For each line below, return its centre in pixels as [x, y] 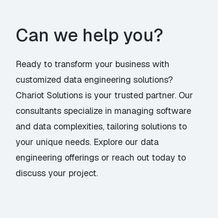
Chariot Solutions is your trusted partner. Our [105, 95]
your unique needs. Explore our [78, 142]
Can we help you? [90, 36]
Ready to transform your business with [93, 64]
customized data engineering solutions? [94, 80]
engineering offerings [57, 158]
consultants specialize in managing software [104, 111]
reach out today [144, 158]
